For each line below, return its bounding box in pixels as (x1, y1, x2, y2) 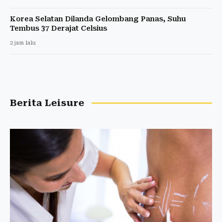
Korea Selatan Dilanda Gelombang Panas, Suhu (10, 14, 186, 23)
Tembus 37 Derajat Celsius (10, 24, 107, 32)
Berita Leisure (10, 97, 84, 109)
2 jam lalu (10, 39, 36, 46)
